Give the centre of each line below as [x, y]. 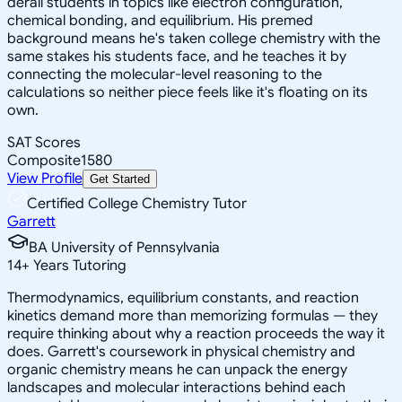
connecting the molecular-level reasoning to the [165, 74]
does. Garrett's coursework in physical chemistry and [181, 351]
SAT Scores [44, 142]
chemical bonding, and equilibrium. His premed [160, 20]
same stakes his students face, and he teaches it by [177, 56]
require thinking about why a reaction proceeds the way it [196, 333]
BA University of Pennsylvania [124, 247]
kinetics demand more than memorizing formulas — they [192, 315]
